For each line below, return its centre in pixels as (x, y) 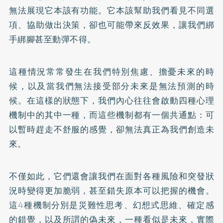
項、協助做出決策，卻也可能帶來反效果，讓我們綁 (111, 25)
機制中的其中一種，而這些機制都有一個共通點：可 (111, 115)
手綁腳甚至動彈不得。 (52, 39)
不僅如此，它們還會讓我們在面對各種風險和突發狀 (111, 176)
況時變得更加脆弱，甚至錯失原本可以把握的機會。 (111, 191)
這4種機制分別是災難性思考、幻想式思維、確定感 (111, 205)
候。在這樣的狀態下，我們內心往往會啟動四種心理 (111, 101)
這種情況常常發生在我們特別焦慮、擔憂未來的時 (111, 72)
